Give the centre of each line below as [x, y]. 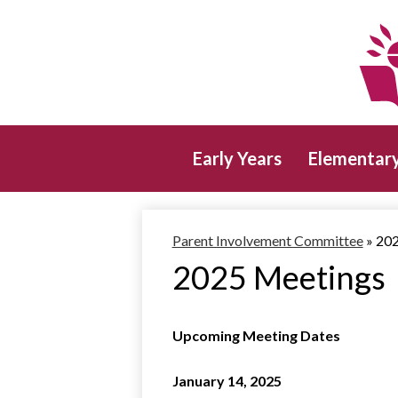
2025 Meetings [279, 277]
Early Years [237, 158]
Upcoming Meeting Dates [256, 335]
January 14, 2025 [227, 380]
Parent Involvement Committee [267, 240]
